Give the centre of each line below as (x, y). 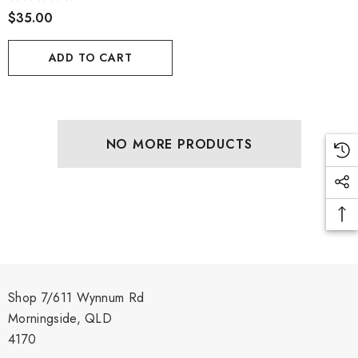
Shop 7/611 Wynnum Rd (76, 298)
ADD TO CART (90, 58)
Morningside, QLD (60, 319)
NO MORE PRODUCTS (179, 145)
